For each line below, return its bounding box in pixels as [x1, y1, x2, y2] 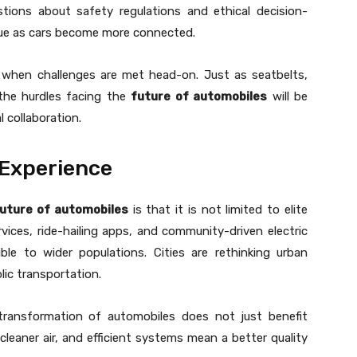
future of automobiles [131, 89, 268, 104]
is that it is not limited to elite [127, 202, 308, 218]
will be [267, 89, 308, 104]
